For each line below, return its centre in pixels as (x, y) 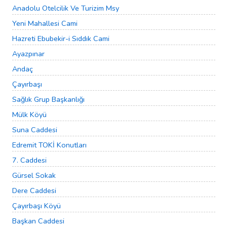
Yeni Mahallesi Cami (45, 24)
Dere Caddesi (34, 191)
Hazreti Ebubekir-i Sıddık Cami (61, 39)
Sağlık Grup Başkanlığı (48, 100)
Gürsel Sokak (34, 176)
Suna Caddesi (35, 130)
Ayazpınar (28, 54)
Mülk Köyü (29, 115)
